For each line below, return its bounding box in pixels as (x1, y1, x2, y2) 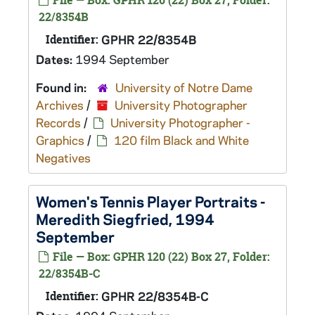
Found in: (36, 79, 89, 95)
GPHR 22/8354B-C (101, 288, 209, 304)
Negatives (36, 150, 91, 165)
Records (36, 115, 81, 130)
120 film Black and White (114, 132, 249, 148)
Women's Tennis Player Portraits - (36, 191, 265, 211)
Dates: (36, 51, 75, 67)
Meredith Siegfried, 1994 (36, 209, 214, 229)
